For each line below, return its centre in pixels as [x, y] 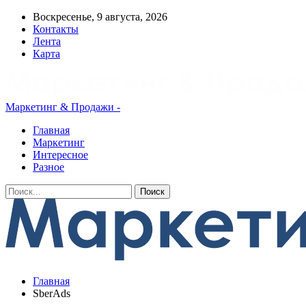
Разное [48, 167]
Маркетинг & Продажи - [63, 107]
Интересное [60, 155]
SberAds [52, 293]
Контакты [56, 29]
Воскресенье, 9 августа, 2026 [100, 17]
